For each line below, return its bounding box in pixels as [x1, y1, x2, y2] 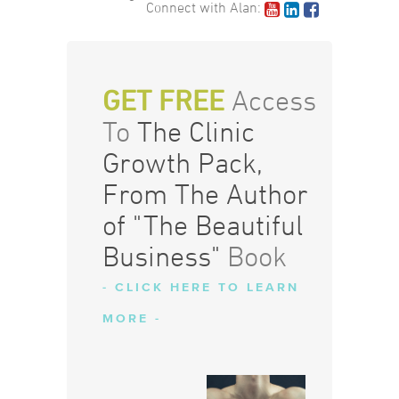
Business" [102, 240, 220, 273]
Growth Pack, [102, 147, 263, 179]
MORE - [102, 312, 161, 326]
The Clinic [136, 116, 255, 148]
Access [224, 85, 316, 117]
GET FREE [102, 85, 224, 117]
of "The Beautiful [102, 209, 303, 241]
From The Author [102, 178, 308, 210]
